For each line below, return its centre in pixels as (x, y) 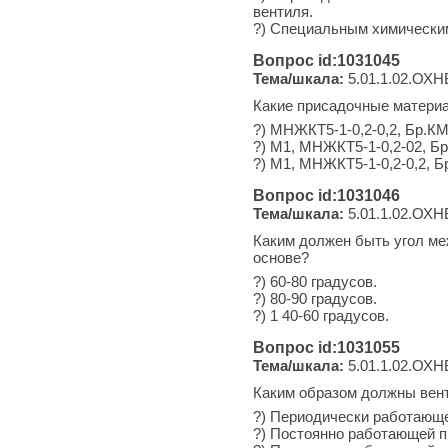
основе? (281, 257)
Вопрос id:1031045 (326, 60)
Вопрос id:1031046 (326, 195)
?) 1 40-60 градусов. (321, 315)
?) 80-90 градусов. (315, 298)
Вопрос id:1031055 (326, 347)
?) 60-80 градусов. (315, 281)
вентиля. (283, 11)
